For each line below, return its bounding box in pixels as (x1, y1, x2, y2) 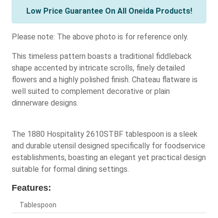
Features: (12, 183, 51, 193)
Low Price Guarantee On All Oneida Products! (26, 6, 192, 16)
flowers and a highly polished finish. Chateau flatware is (12, 75, 198, 85)
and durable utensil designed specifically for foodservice (12, 141, 205, 151)
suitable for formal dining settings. (12, 164, 129, 174)
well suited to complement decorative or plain (12, 87, 170, 96)
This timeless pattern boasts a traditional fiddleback (12, 52, 192, 61)
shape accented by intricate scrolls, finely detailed (12, 63, 185, 73)
